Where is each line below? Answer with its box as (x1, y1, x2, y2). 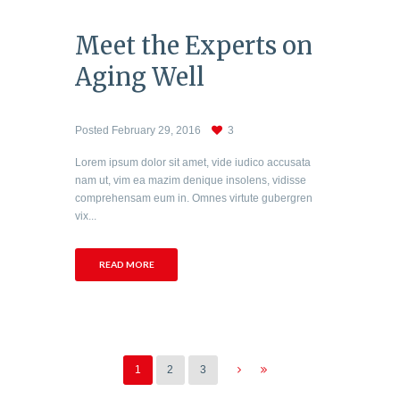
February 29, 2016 (112, 123, 201, 137)
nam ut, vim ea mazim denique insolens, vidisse (75, 173, 306, 187)
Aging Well (75, 62, 204, 93)
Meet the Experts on (75, 30, 312, 62)
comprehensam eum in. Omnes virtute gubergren (75, 191, 312, 204)
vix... (75, 209, 96, 222)
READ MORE (98, 259, 154, 271)
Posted (75, 123, 112, 137)
